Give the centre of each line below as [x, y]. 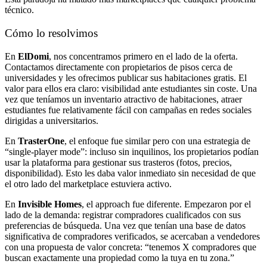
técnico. [19, 10]
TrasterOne [41, 141]
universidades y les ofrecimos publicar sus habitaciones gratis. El [126, 77]
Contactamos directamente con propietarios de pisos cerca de [119, 67]
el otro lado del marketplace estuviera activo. [88, 184]
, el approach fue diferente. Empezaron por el [166, 204]
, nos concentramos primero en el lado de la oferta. [143, 56]
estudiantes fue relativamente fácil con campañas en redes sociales [128, 110]
